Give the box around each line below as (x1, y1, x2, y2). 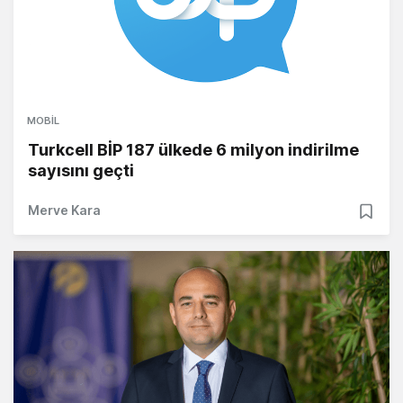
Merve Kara (28, 202, 101, 219)
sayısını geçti (28, 161, 134, 181)
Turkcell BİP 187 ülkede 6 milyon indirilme (28, 140, 359, 160)
